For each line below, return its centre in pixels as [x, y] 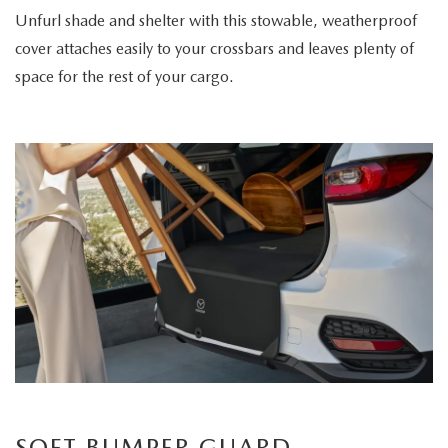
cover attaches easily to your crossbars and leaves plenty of [214, 48]
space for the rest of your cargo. [124, 76]
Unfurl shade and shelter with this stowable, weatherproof [216, 20]
